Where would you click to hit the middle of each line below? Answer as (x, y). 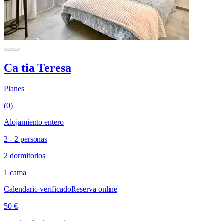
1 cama (15, 172)
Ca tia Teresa (37, 67)
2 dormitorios (25, 155)
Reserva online (94, 189)
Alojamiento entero (34, 122)
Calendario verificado (37, 189)
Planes (14, 88)
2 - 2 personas (26, 139)
